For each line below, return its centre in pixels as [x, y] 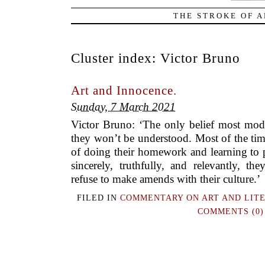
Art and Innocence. [124, 90]
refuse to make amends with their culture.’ [166, 179]
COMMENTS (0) [231, 212]
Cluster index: [116, 58]
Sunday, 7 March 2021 [123, 106]
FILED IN [99, 198]
